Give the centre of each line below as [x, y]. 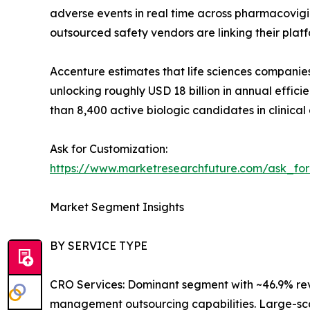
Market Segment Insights [117, 207]
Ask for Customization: [109, 148]
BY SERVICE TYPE [99, 245]
